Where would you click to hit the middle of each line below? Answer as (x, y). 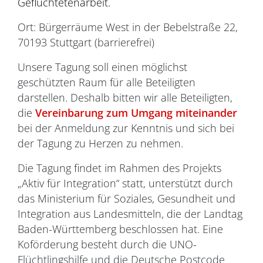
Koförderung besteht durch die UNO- (107, 244)
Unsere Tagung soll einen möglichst (102, 67)
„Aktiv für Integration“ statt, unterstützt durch (125, 183)
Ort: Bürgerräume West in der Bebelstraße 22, (128, 27)
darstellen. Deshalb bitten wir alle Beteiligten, (125, 97)
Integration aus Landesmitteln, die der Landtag (130, 214)
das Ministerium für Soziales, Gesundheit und (127, 198)
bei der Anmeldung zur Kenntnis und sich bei (126, 128)
